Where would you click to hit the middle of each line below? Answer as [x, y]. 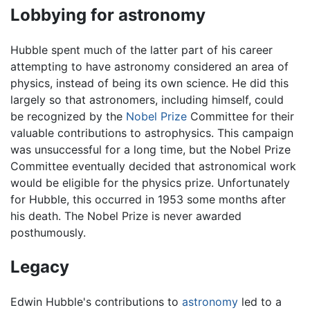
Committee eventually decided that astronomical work [153, 166]
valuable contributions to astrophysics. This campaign [152, 133]
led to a [260, 301]
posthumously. [48, 232]
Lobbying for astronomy [108, 15]
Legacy [40, 266]
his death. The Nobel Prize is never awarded [126, 216]
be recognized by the [68, 116]
